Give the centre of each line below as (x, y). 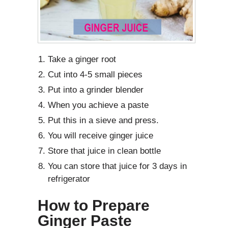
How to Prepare (94, 205)
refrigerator (69, 179)
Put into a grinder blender (96, 90)
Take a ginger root (82, 59)
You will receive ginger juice (101, 135)
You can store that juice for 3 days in (117, 166)
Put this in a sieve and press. (103, 120)
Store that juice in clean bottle (104, 151)
